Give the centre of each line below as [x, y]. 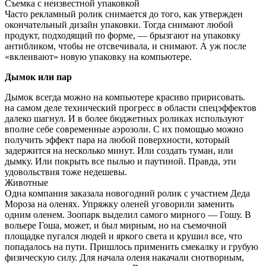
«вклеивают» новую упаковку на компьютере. [98, 57]
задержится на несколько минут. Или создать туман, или [119, 151]
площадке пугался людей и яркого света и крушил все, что [123, 236]
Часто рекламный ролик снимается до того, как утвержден [124, 14]
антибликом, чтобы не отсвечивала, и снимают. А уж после [126, 46]
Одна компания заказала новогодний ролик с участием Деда [127, 194]
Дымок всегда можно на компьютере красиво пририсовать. [125, 97]
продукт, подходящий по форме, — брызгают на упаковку [123, 36]
